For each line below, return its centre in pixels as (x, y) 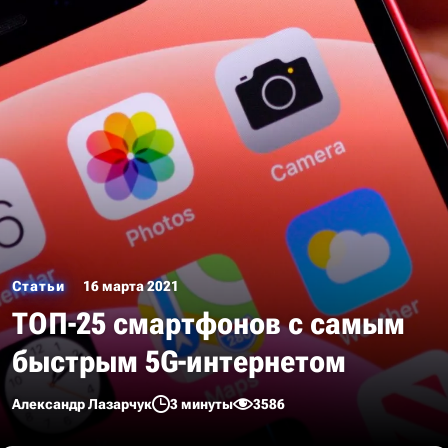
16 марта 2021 (131, 286)
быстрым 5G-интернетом (179, 361)
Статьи (38, 286)
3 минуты (201, 404)
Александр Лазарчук (82, 404)
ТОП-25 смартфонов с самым (208, 323)
